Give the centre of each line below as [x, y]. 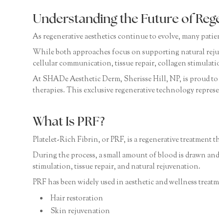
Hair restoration [77, 198]
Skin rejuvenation [80, 211]
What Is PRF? [69, 123]
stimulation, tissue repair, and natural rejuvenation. [117, 167]
